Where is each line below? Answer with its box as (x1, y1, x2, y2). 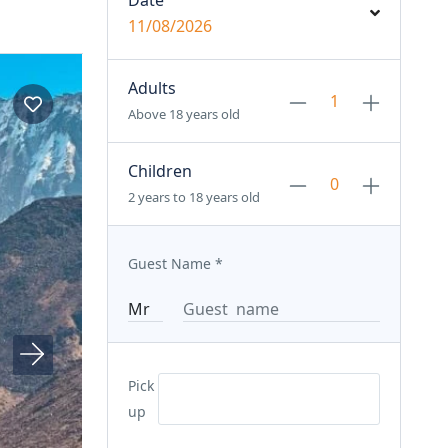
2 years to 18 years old (127, 188, 260, 207)
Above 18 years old (127, 105, 240, 124)
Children (127, 160, 192, 183)
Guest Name (127, 254, 211, 274)
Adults (127, 77, 176, 100)
